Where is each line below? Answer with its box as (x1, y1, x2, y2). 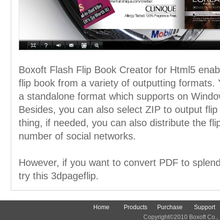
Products (124, 204, 147, 211)
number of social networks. (19, 131, 136, 141)
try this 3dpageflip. (19, 170, 99, 181)
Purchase (157, 204, 183, 211)
